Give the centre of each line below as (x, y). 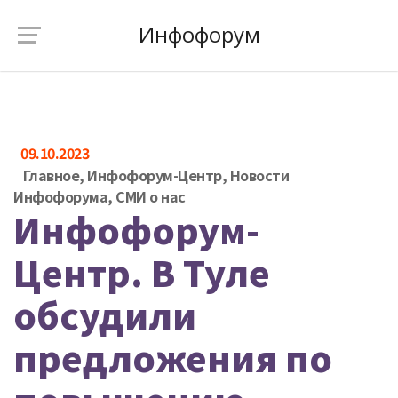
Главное (51, 175)
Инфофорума (60, 196)
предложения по (173, 357)
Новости (259, 175)
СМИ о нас (151, 196)
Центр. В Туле (142, 272)
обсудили (105, 314)
